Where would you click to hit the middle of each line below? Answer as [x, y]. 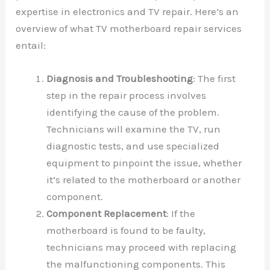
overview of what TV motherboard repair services [129, 28]
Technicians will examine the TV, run [134, 129]
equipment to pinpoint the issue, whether [144, 162]
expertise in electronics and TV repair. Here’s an [127, 11]
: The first [215, 78]
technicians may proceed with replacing [142, 247]
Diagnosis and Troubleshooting [120, 78]
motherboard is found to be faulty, [126, 230]
